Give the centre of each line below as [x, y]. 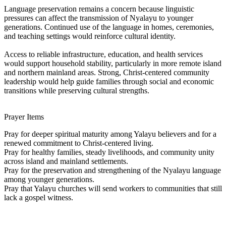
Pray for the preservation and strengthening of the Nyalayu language [112, 170]
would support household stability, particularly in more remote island [113, 63]
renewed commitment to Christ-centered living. [79, 143]
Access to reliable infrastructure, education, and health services [103, 54]
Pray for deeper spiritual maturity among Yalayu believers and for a [110, 134]
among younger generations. [49, 179]
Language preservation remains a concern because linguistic [99, 9]
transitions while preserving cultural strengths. [77, 90]
